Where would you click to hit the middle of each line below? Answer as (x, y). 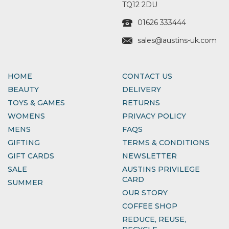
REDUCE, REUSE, (154, 219)
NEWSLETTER (150, 156)
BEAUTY (23, 89)
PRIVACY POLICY (154, 116)
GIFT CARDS (31, 156)
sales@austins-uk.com (177, 40)
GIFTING (24, 142)
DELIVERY (142, 89)
